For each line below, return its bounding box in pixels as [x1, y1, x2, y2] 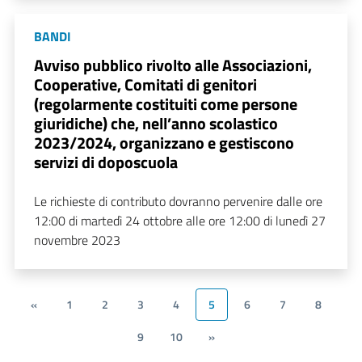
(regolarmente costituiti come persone [34, 91, 297, 117]
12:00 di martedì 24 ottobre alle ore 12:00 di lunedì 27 [34, 211, 326, 231]
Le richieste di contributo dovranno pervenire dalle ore [34, 192, 322, 212]
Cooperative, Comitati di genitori [34, 72, 257, 98]
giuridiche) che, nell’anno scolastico [34, 111, 278, 137]
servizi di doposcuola [34, 149, 178, 175]
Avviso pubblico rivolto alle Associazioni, [34, 53, 312, 78]
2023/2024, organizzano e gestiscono [34, 130, 294, 156]
